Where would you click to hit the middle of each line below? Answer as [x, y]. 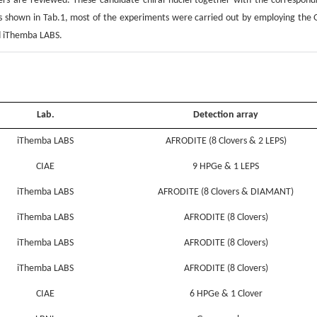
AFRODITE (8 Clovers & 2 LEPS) [226, 142]
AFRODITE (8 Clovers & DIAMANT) [226, 192]
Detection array [226, 115]
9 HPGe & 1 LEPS [226, 167]
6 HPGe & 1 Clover [226, 294]
